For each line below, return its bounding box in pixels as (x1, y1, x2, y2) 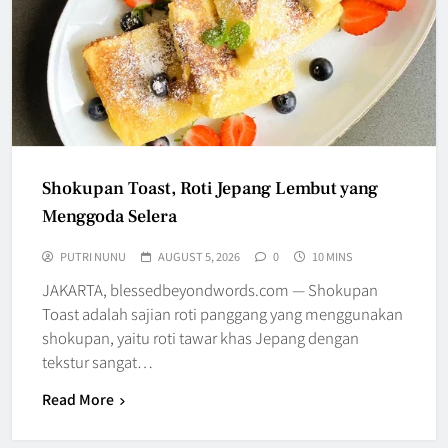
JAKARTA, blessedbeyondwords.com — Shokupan (42, 278, 378, 300)
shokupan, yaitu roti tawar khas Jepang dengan (42, 326, 359, 348)
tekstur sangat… (42, 350, 153, 372)
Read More (42, 388, 114, 409)
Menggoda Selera (42, 204, 177, 228)
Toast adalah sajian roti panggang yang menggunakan (42, 302, 403, 324)
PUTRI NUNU (60, 247, 126, 264)
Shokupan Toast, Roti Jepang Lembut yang (42, 176, 378, 200)
